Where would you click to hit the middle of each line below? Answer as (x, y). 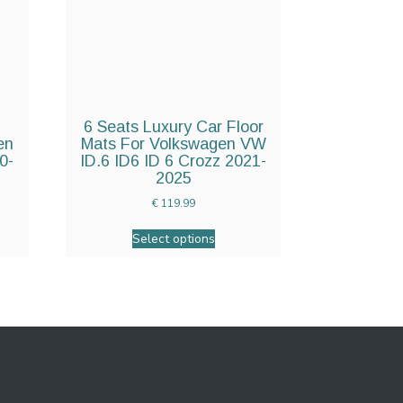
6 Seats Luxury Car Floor (173, 127)
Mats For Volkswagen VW (173, 144)
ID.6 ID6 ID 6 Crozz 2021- (174, 161)
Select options (173, 238)
